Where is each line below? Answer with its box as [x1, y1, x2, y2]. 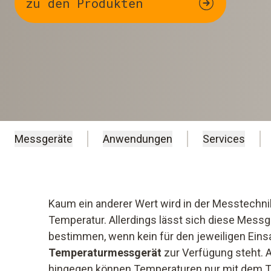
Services [203, 132, 245, 146]
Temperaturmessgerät [48, 246, 162, 260]
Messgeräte [15, 132, 73, 146]
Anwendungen [103, 132, 172, 146]
